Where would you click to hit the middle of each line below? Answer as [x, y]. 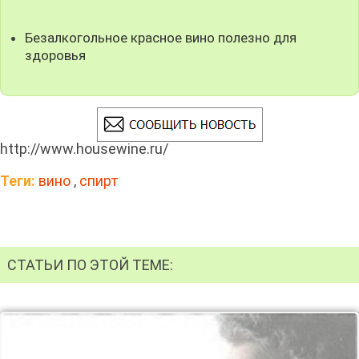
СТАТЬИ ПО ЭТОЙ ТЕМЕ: [90, 264]
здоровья [56, 55]
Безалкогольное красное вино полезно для [161, 37]
